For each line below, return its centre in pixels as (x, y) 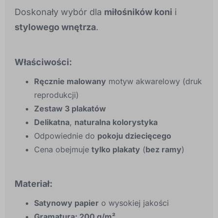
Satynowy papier (66, 203)
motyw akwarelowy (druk (154, 82)
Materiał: (34, 184)
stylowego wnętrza (55, 27)
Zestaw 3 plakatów (70, 109)
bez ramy (163, 150)
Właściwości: (43, 62)
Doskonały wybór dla (59, 12)
